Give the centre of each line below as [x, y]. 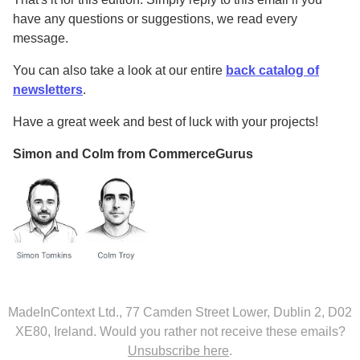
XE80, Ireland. [55, 331]
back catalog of [272, 70]
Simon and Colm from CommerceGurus [133, 154]
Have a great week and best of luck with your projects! [166, 122]
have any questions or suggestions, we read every [155, 19]
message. [41, 38]
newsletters [48, 90]
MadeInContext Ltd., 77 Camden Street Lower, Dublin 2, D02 [180, 312]
